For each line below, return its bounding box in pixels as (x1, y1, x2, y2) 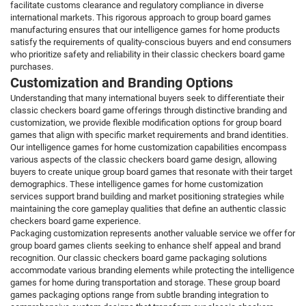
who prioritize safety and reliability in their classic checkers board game (10, 49, 285, 60)
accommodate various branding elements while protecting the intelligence (10, 265, 294, 276)
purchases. (10, 61, 53, 72)
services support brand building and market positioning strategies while (10, 191, 284, 202)
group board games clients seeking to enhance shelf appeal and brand (10, 240, 281, 251)
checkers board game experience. (10, 216, 141, 227)
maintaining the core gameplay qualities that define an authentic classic (10, 204, 286, 214)
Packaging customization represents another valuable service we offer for (10, 228, 295, 239)
